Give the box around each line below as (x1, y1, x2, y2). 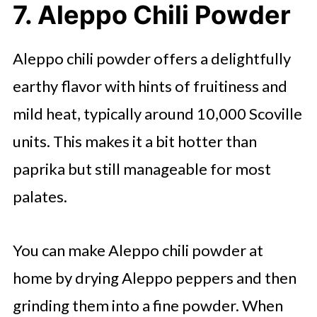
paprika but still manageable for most (12, 159, 271, 178)
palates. (12, 187, 67, 206)
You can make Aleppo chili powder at (12, 241, 263, 260)
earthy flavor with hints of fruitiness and (12, 76, 287, 96)
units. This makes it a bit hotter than (12, 132, 257, 151)
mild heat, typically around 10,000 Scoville (12, 104, 302, 123)
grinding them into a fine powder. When (12, 296, 283, 315)
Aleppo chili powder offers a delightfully (12, 49, 291, 68)
